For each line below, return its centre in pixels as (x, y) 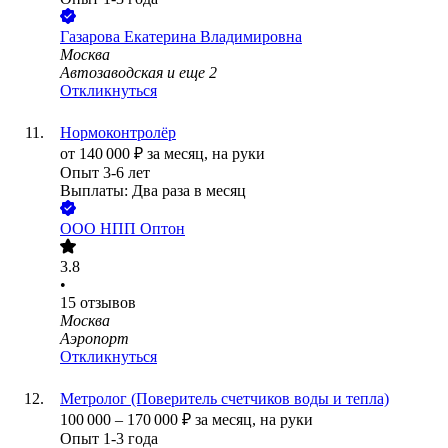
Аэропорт (94, 339)
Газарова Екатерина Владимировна (181, 37)
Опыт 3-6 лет (105, 173)
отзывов (108, 303)
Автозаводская (111, 73)
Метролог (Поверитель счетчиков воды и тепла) (224, 399)
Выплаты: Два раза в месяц (153, 191)
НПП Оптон (142, 229)
